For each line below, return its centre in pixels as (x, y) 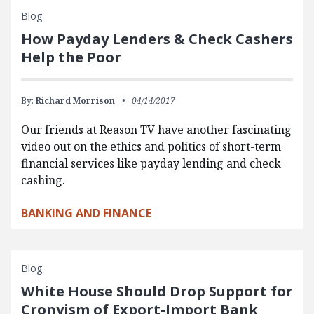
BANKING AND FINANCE (86, 213)
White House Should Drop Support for (157, 291)
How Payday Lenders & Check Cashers (157, 39)
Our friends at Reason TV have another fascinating (156, 129)
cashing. (43, 180)
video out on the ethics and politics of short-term (151, 146)
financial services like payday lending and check (151, 163)
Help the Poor (71, 57)
